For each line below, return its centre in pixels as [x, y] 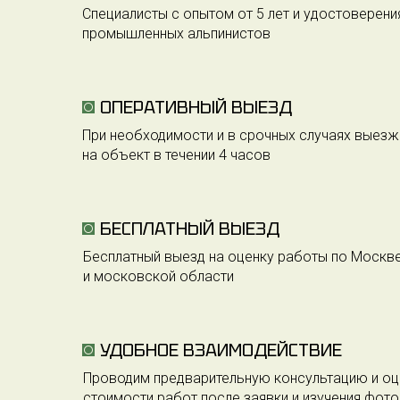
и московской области [158, 276]
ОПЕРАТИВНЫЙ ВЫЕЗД [196, 107]
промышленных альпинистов [176, 33]
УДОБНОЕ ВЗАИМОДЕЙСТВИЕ [221, 350]
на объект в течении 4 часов [176, 155]
